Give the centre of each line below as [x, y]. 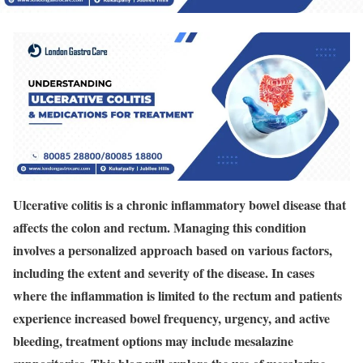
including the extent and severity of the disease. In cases [164, 272]
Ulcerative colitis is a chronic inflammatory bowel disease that [179, 204]
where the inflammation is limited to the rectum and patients [177, 295]
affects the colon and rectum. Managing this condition [160, 227]
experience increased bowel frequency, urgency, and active [171, 318]
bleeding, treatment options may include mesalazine [153, 340]
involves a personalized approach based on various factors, [173, 250]
